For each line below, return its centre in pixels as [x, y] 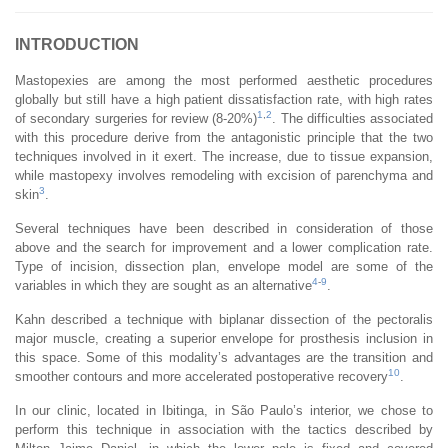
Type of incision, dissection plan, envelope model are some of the [224, 266]
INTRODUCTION [77, 44]
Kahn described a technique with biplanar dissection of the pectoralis [224, 319]
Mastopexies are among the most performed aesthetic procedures [224, 80]
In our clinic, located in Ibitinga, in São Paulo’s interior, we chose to [224, 410]
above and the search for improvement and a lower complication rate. [224, 247]
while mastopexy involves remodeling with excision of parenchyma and [224, 175]
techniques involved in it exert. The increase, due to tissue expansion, [224, 156]
